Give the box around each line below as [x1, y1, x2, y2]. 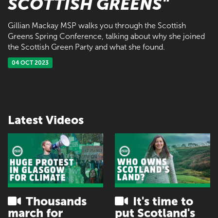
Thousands [23, 194, 87, 208]
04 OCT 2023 [12, 59, 49, 66]
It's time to [130, 194, 193, 208]
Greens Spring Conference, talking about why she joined [8, 31, 205, 41]
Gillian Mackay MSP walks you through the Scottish [8, 20, 186, 30]
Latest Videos [8, 112, 84, 127]
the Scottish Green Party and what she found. [8, 42, 165, 52]
